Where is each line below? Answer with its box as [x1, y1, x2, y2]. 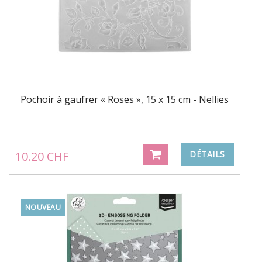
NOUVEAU [25, 202, 61, 212]
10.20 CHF [15, 148, 68, 164]
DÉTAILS [189, 148, 225, 160]
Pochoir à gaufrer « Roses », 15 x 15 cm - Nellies [20, 92, 229, 106]
